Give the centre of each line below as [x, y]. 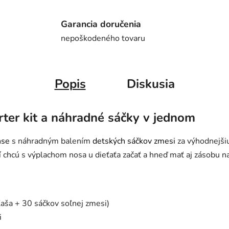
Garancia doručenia [101, 24]
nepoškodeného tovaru [103, 38]
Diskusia [151, 84]
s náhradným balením [51, 141]
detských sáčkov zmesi [134, 141]
